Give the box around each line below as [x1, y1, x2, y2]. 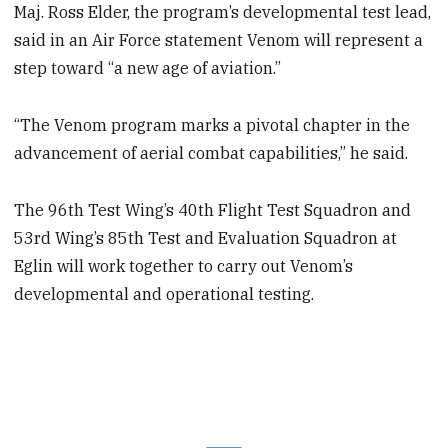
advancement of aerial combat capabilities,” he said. [14, 142, 409, 163]
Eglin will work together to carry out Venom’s [14, 255, 354, 276]
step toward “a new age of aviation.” [14, 58, 282, 79]
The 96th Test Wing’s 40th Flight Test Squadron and [14, 199, 412, 220]
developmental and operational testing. [14, 283, 315, 304]
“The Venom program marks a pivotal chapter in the [14, 114, 411, 135]
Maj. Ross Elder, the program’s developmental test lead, [14, 2, 432, 23]
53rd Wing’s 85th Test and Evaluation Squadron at [14, 227, 398, 248]
